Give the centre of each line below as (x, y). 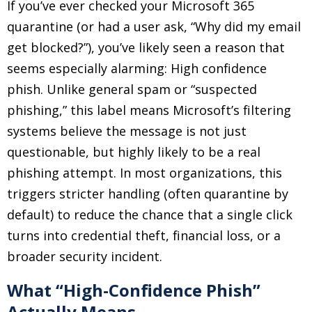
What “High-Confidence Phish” (134, 290)
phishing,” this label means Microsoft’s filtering (149, 110)
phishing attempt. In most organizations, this (145, 173)
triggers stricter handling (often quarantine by (148, 194)
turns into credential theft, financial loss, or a (144, 235)
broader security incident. (85, 256)
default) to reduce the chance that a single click (150, 214)
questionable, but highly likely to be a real (134, 152)
